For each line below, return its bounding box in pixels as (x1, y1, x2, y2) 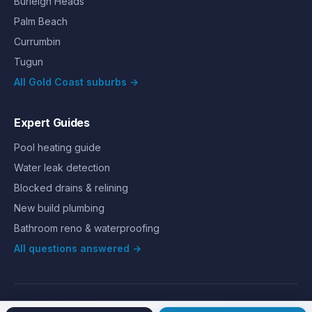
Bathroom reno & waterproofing (14, 221, 159, 234)
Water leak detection (14, 161, 110, 173)
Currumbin (14, 35, 61, 47)
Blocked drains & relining (14, 181, 128, 194)
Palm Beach (14, 15, 68, 27)
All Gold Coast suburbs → (14, 75, 139, 88)
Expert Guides (14, 115, 90, 130)
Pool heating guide (14, 141, 101, 153)
